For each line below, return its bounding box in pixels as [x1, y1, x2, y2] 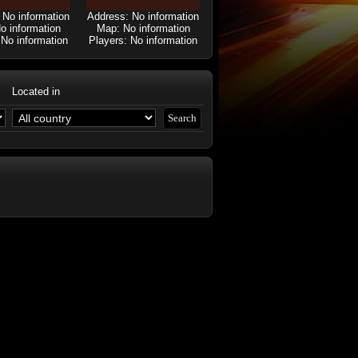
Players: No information [89, 34, 197, 46]
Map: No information [96, 22, 190, 34]
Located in [12, 86, 60, 97]
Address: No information [87, 10, 199, 22]
